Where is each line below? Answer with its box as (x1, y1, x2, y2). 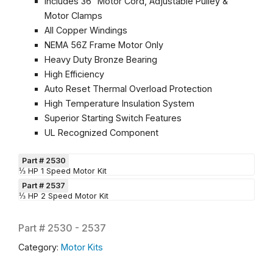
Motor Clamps (44, 10, 103, 21)
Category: (18, 242, 61, 253)
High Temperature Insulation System (44, 98, 195, 109)
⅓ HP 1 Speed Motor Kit (19, 166, 107, 176)
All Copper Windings (44, 25, 128, 36)
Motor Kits (61, 242, 103, 253)
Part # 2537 (22, 181, 65, 191)
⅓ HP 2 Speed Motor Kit (19, 191, 108, 201)
